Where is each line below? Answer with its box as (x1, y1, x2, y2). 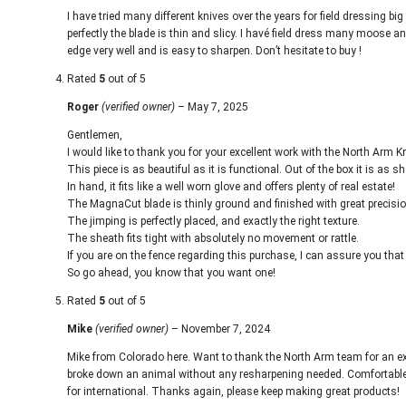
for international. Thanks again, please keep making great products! (67, 385, 400, 398)
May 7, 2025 (188, 101, 248, 113)
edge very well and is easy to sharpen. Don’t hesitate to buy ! (67, 44, 362, 57)
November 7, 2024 (181, 323, 270, 335)
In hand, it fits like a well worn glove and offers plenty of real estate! (67, 180, 395, 193)
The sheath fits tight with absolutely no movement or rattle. (67, 232, 359, 245)
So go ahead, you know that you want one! (67, 266, 275, 279)
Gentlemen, (67, 129, 122, 141)
